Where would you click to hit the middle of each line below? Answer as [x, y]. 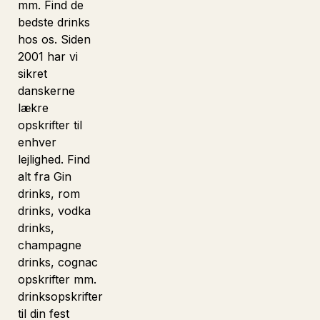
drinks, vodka [54, 211]
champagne [50, 245]
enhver [37, 142]
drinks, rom [49, 194]
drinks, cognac [58, 262]
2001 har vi [48, 56]
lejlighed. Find [54, 159]
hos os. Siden [54, 39]
